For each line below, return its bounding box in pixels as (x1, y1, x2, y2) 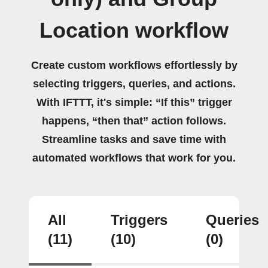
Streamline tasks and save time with (42, 133, 226, 145)
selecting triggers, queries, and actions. (32, 77, 236, 90)
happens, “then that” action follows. (42, 114, 226, 127)
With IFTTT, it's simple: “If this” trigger (36, 96, 232, 108)
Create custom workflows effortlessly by (31, 59, 237, 71)
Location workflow (39, 18, 229, 42)
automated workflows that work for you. (32, 151, 236, 164)
